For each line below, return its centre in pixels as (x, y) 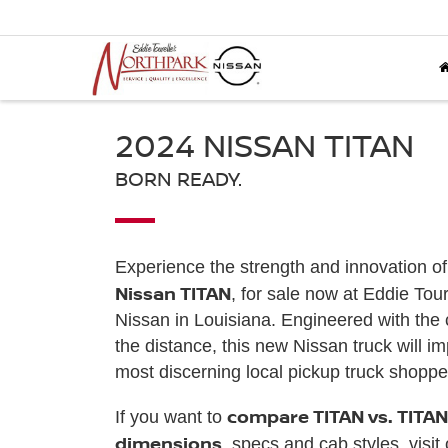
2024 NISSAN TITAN (264, 144)
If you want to (170, 416)
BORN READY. (178, 178)
